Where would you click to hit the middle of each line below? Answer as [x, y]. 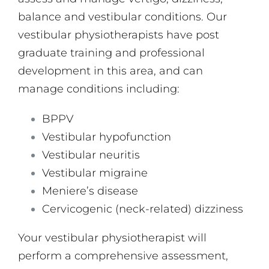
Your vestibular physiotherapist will [112, 237]
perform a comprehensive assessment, [123, 255]
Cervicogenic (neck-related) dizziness [143, 209]
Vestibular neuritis [91, 155]
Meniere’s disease [90, 191]
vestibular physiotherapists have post [119, 35]
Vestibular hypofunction [107, 137]
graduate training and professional [111, 53]
